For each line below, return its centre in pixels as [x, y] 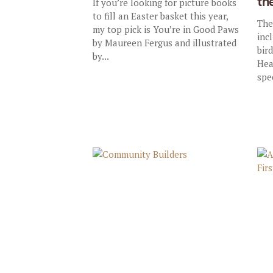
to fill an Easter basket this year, [161, 16]
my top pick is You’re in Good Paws [166, 29]
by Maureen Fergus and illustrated [165, 43]
